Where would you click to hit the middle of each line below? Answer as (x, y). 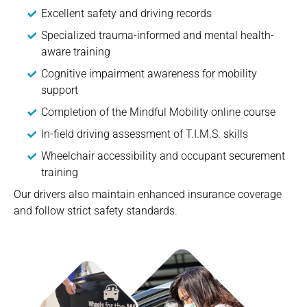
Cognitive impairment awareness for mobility (149, 73)
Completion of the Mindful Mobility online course (158, 112)
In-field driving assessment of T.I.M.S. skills (145, 134)
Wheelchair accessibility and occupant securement (163, 156)
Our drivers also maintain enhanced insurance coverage (148, 194)
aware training (76, 51)
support (60, 90)
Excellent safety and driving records (126, 13)
